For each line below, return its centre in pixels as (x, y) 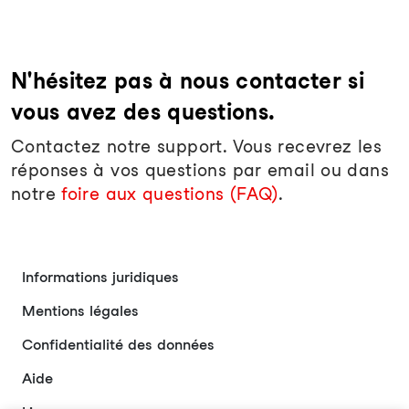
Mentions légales (80, 311)
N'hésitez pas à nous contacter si (188, 81)
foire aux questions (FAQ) (170, 194)
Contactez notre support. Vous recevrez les (196, 147)
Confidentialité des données (118, 345)
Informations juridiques (100, 277)
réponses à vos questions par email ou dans (200, 170)
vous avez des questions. (143, 112)
